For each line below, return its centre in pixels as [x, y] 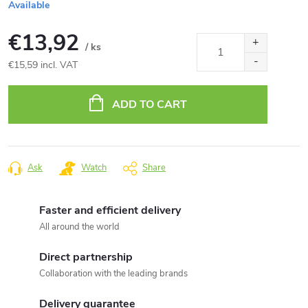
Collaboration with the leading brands [113, 274]
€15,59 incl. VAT [43, 65]
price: [19, 97]
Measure [26, 79]
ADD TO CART [149, 104]
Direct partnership [86, 257]
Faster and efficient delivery [110, 210]
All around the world [79, 227]
